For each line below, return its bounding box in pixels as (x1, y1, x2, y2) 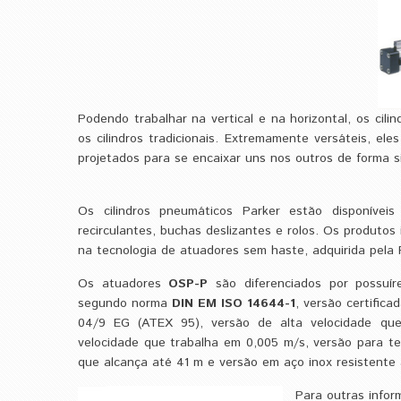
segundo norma (78, 294, 172, 312)
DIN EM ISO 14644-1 (172, 294, 295, 312)
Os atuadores (78, 274, 169, 293)
